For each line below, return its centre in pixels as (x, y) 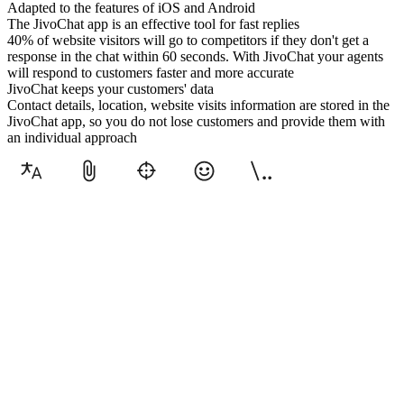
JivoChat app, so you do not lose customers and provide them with (196, 121)
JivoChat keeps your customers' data (110, 88)
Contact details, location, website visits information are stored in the (198, 105)
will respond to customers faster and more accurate (151, 72)
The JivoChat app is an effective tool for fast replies (153, 23)
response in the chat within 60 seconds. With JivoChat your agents (195, 56)
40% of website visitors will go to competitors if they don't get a (188, 40)
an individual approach (72, 137)
